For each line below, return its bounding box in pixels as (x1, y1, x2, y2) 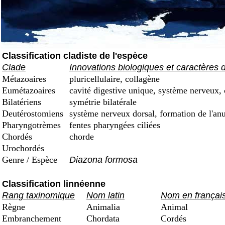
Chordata (84, 213, 122, 223)
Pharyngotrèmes (2, 120, 63, 130)
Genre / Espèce (2, 155, 60, 165)
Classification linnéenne (2, 179, 105, 189)
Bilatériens (2, 97, 44, 107)
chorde (67, 132, 94, 142)
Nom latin (86, 190, 125, 200)
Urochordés (2, 143, 47, 153)
